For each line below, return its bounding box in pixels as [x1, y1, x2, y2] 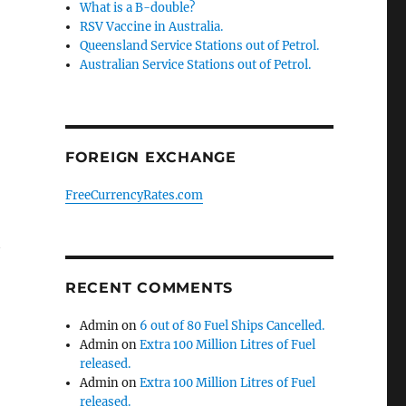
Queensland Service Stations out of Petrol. [80, 38, 320, 53]
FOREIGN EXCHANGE [64, 149, 237, 166]
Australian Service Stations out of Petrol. [80, 57, 312, 72]
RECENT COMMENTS [64, 279, 234, 296]
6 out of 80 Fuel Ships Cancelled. [140, 318, 325, 333]
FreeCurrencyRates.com [64, 188, 203, 203]
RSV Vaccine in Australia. [80, 19, 224, 34]
